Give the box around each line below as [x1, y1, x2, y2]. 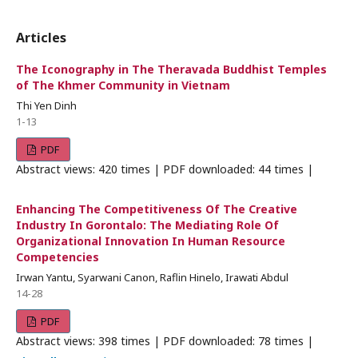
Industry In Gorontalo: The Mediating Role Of [16, 217, 279, 233]
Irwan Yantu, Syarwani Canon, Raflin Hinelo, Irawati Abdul [16, 270, 288, 284]
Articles [16, 29, 66, 46]
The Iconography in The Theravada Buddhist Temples [16, 62, 327, 77]
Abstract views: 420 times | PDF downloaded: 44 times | [16, 161, 313, 177]
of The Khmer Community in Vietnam [16, 78, 230, 93]
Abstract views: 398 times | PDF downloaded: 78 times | [16, 333, 313, 348]
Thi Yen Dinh [16, 98, 77, 113]
